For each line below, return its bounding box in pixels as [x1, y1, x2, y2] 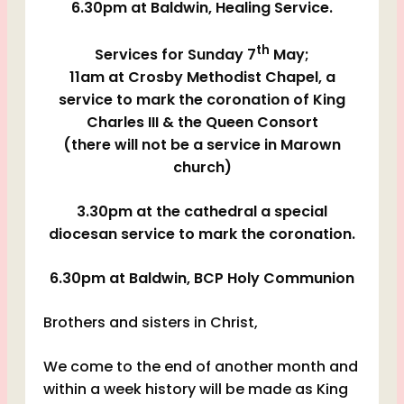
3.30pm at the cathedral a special [77, 201, 327, 223]
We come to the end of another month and [43, 356, 358, 378]
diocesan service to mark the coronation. [49, 224, 355, 245]
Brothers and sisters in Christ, [43, 312, 258, 334]
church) [172, 157, 232, 179]
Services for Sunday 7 [95, 44, 256, 66]
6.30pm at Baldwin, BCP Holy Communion [50, 268, 354, 289]
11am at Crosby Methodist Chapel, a [69, 67, 335, 88]
